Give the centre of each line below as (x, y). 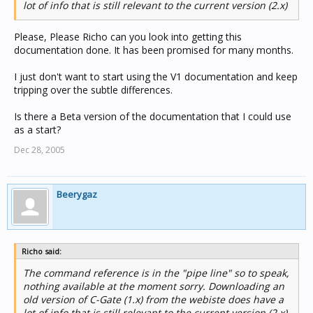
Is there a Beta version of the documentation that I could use (153, 116)
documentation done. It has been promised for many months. (154, 50)
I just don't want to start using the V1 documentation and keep (156, 77)
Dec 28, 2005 (39, 150)
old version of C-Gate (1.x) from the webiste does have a (153, 299)
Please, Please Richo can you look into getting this (128, 37)
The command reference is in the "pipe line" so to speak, (156, 273)
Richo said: (42, 251)
